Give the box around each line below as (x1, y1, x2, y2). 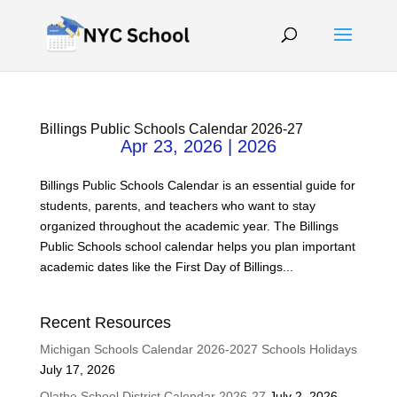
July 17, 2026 (39, 362, 115, 377)
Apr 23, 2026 (120, 136, 222, 156)
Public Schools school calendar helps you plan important (39, 239, 355, 253)
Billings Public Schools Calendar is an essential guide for (39, 178, 355, 192)
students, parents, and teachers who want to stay (39, 198, 315, 213)
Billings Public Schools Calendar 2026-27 (39, 121, 303, 136)
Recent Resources (39, 314, 171, 331)
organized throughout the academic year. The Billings (39, 219, 339, 233)
